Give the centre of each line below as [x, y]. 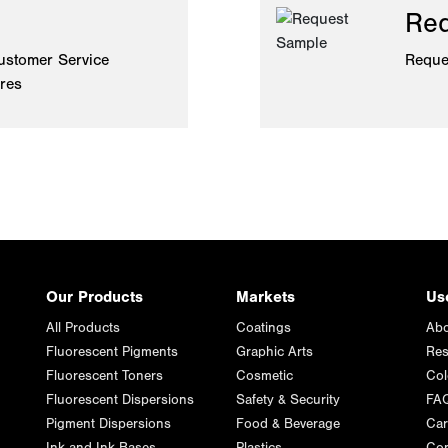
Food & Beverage [288, 424]
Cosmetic [264, 376]
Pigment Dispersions [108, 424]
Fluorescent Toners [104, 376]
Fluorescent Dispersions [120, 400]
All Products [83, 328]
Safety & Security [288, 400]
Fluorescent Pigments [112, 352]
